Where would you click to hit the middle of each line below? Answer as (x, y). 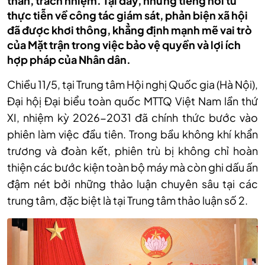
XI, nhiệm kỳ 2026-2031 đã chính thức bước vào (132, 117)
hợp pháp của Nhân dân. (69, 59)
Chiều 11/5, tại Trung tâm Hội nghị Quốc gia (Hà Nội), (132, 84)
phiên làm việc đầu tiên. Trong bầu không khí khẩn (132, 134)
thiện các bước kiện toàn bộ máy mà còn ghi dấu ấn (132, 167)
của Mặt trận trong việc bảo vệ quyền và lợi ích (124, 45)
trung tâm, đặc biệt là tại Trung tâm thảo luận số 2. (127, 200)
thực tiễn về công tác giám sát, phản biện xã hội (127, 15)
